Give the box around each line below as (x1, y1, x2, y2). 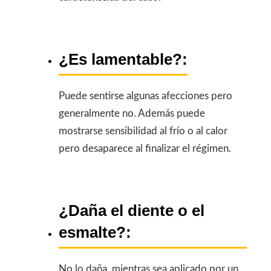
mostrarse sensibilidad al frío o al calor (59, 125, 227, 136)
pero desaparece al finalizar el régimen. (59, 143, 231, 154)
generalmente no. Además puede (59, 108, 205, 119)
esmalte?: (59, 223, 131, 242)
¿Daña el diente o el (59, 201, 204, 220)
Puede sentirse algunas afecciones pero (59, 90, 232, 101)
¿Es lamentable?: (59, 50, 188, 68)
